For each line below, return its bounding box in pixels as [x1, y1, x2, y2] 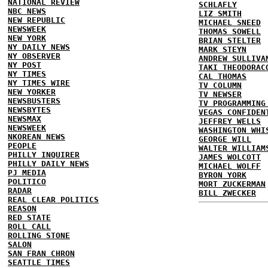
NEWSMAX [8, 114, 41, 123]
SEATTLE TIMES [8, 258, 70, 267]
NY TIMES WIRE [8, 78, 70, 87]
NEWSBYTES [8, 105, 51, 114]
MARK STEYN [199, 45, 246, 54]
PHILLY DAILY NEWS [8, 159, 89, 168]
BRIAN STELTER [199, 36, 261, 45]
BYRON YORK [199, 170, 246, 179]
